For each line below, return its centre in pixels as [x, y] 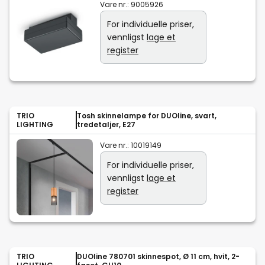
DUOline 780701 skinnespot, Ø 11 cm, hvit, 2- [158, 257]
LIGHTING [35, 125]
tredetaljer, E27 [106, 125]
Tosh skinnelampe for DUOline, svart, [147, 116]
